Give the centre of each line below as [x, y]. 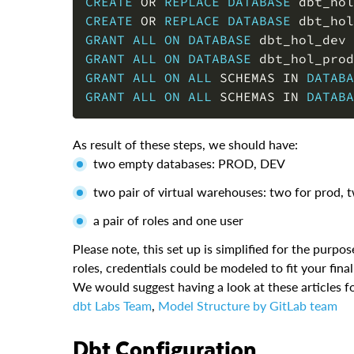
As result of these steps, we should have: [185, 145]
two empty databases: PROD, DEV [189, 164]
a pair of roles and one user [168, 220]
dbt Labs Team [112, 306]
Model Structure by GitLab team [248, 306]
